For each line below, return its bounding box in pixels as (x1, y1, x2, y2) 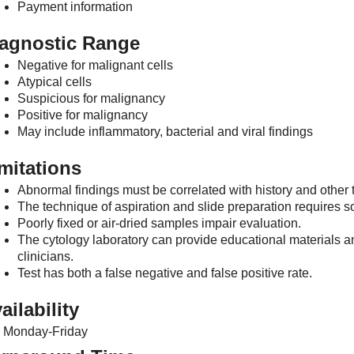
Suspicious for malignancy (17, 92, 165, 105)
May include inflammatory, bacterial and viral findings (17, 125, 313, 138)
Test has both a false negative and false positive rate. (17, 266, 312, 280)
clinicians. (17, 250, 73, 263)
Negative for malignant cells (17, 58, 173, 72)
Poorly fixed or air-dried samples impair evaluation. (17, 217, 301, 230)
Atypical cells (17, 75, 92, 88)
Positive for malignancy (17, 108, 148, 122)
